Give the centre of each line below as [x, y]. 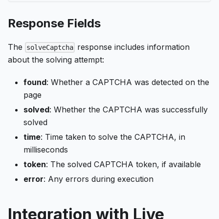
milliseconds [46, 150]
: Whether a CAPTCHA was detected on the [128, 82]
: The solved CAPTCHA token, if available [123, 164]
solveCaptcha [50, 48]
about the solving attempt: [56, 60]
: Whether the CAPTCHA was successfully [129, 110]
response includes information [132, 47]
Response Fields [54, 23]
